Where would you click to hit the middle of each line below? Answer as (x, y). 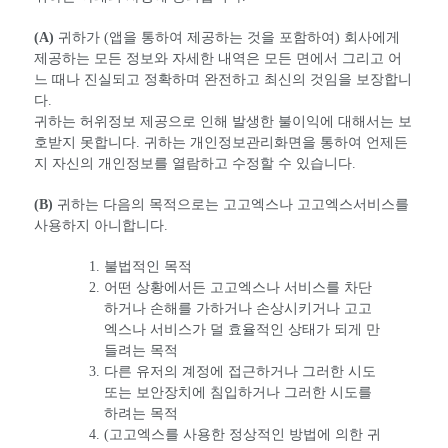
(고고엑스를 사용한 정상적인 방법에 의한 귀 (242, 434)
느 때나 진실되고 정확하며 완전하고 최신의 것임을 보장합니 (223, 79)
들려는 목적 (141, 350)
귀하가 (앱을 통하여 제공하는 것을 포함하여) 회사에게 (227, 37)
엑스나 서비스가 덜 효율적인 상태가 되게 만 (242, 329)
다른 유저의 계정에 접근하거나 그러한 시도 (240, 371)
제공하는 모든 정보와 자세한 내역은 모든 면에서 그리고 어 (218, 58)
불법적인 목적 (148, 266)
